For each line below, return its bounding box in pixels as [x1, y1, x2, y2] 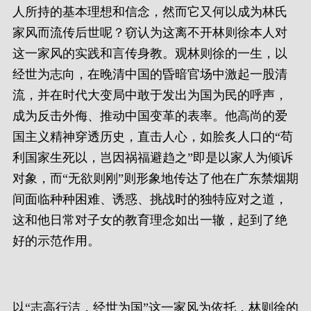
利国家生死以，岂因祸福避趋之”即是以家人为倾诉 [12, 151, 293, 165]
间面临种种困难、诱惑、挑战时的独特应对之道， [12, 192, 287, 206]
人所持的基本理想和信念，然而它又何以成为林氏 [12, 5, 287, 19]
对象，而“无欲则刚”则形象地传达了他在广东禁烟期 [12, 171, 299, 185]
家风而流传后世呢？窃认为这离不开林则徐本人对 [12, 26, 287, 40]
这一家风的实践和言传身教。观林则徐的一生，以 [12, 47, 287, 60]
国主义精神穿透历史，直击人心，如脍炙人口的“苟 [12, 130, 293, 144]
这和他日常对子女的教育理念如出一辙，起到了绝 [12, 213, 287, 227]
